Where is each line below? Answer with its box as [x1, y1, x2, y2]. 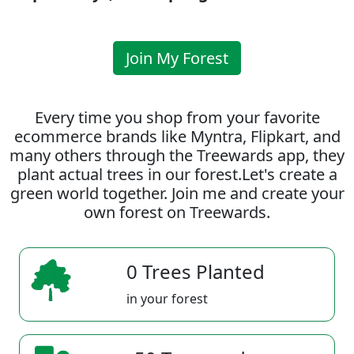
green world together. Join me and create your [9, 183, 345, 204]
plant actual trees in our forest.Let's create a [17, 164, 337, 185]
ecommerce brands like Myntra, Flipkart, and [13, 126, 341, 147]
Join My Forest [126, 47, 228, 69]
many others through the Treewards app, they [9, 145, 345, 166]
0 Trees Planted [126, 258, 265, 284]
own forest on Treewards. [84, 201, 270, 223]
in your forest [126, 290, 208, 307]
